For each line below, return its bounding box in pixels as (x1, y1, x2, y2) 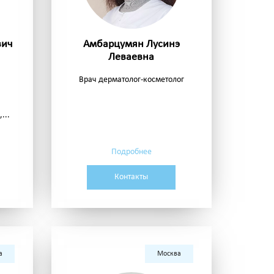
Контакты (114, 172, 149, 182)
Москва (157, 250, 181, 258)
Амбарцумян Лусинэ (83, 39, 180, 51)
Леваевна (108, 51, 155, 64)
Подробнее (111, 147, 152, 157)
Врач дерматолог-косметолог (78, 75, 184, 85)
